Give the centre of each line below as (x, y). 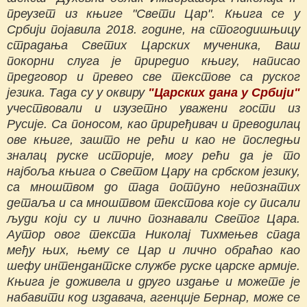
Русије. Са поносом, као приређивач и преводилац (153, 124)
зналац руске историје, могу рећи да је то (153, 155)
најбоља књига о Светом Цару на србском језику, (153, 171)
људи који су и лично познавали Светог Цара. (153, 218)
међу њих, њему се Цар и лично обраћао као (153, 250)
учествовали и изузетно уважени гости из (153, 108)
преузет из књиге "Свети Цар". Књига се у (153, 13)
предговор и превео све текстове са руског (153, 76)
